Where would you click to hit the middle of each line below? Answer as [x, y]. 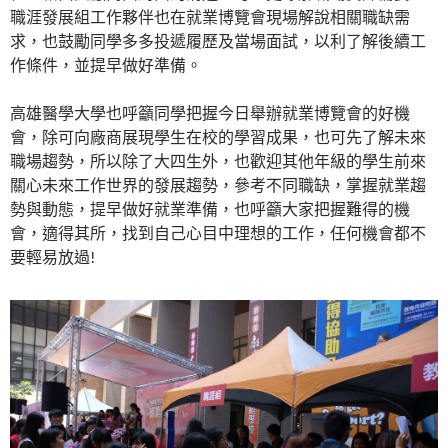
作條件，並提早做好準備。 [106, 64]
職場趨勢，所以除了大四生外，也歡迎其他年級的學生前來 [218, 160]
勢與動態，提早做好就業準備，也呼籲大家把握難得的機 [210, 208]
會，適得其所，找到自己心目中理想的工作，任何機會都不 [218, 232]
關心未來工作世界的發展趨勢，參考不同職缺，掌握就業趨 [218, 184]
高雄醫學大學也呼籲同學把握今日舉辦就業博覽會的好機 [210, 112]
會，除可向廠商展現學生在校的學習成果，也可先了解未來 [218, 136]
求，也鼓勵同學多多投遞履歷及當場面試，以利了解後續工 [218, 40]
